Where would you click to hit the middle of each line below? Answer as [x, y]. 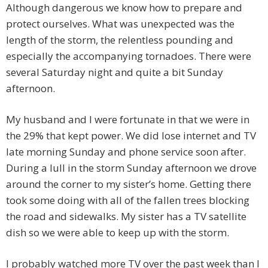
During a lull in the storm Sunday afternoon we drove [131, 168]
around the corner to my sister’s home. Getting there [129, 184]
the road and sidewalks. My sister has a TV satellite [126, 217]
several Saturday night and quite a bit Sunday [115, 72]
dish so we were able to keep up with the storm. [118, 233]
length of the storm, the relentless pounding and [120, 40]
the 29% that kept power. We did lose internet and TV [131, 136]
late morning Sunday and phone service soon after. [126, 152]
